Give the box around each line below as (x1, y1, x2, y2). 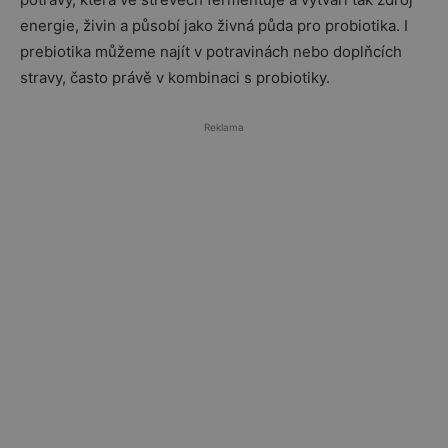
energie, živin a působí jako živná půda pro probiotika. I (20, 16, 408, 35)
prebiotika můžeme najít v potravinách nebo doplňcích (20, 42, 402, 61)
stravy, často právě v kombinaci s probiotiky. (20, 68, 330, 87)
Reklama (204, 121, 244, 133)
